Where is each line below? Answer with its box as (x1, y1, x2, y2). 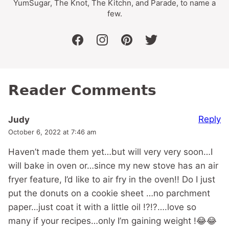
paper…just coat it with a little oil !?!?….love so (8, 202, 196, 213)
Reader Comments (8, 82, 156, 99)
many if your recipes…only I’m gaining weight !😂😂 (8, 216, 217, 226)
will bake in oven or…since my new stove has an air (8, 161, 218, 171)
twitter (150, 40, 177, 51)
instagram (101, 40, 143, 51)
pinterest (126, 40, 163, 51)
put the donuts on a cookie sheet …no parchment (8, 188, 210, 199)
